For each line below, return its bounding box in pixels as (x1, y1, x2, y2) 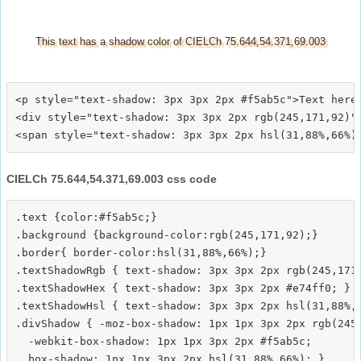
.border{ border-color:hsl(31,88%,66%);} (15, 246, 267, 259)
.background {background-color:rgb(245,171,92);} (15, 228, 318, 241)
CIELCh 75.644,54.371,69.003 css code (6, 172, 217, 185)
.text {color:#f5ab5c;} (15, 210, 157, 223)
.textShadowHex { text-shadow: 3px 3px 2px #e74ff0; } (15, 281, 351, 294)
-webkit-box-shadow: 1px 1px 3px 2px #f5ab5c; (15, 334, 312, 347)
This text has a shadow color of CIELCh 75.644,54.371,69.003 (35, 35, 326, 48)
